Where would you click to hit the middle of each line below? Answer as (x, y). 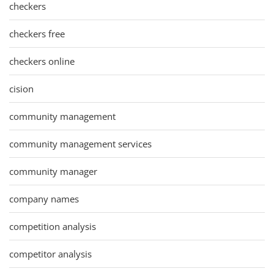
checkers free (37, 33)
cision (21, 88)
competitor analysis (50, 254)
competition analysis (53, 226)
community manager (53, 171)
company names (44, 198)
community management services (80, 143)
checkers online (42, 61)
